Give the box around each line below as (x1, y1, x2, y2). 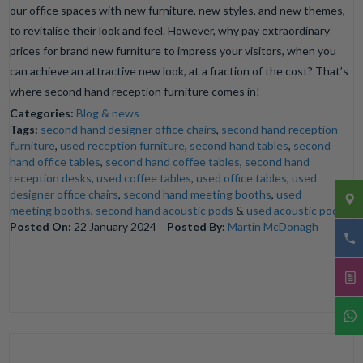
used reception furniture (60, 139, 186, 153)
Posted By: (167, 220, 226, 234)
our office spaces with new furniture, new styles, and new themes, (10, 3, 346, 18)
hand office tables (10, 155, 101, 169)
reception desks (10, 171, 92, 186)
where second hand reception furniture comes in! (10, 84, 261, 99)
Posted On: (10, 220, 72, 234)
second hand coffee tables (105, 155, 241, 169)
